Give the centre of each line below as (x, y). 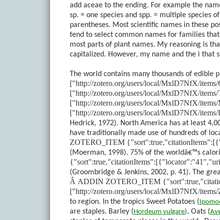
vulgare (174, 212)
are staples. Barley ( (102, 211)
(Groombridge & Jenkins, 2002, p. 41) (129, 172)
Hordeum (148, 212)
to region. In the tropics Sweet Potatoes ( (135, 202)
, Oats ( (199, 211)
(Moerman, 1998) (98, 152)
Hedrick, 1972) (93, 123)
